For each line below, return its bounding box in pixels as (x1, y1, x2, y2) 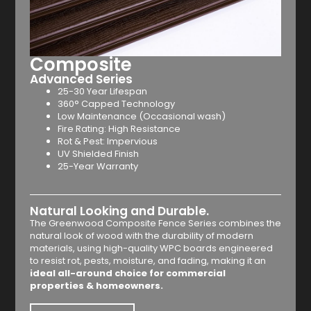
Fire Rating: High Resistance (57, 122, 180, 136)
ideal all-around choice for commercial (29, 267, 226, 280)
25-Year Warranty (57, 160, 138, 174)
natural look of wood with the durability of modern (29, 229, 253, 243)
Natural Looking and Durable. (29, 203, 209, 220)
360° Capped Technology (57, 97, 175, 111)
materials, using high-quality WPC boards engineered (29, 242, 273, 255)
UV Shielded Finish (57, 147, 141, 161)
